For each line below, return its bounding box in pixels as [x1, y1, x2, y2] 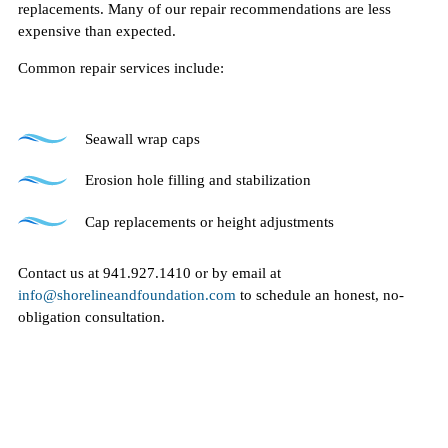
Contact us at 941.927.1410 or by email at [18, 265, 281, 282]
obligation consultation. [18, 309, 165, 326]
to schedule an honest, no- [236, 287, 404, 304]
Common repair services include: [18, 60, 224, 77]
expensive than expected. [18, 23, 176, 40]
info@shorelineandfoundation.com [18, 287, 236, 304]
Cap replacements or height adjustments [85, 213, 335, 230]
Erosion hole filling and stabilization [85, 172, 312, 189]
